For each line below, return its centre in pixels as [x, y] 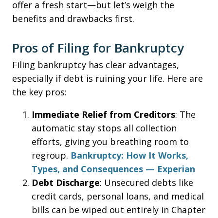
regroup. [51, 155]
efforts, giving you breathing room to [110, 142]
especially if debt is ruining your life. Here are [108, 78]
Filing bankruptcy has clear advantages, [96, 65]
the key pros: [39, 92]
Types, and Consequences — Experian [113, 169]
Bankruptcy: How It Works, [129, 155]
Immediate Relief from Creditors [103, 114]
